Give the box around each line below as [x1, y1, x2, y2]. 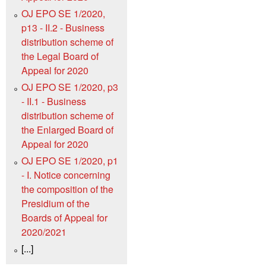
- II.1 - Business [21, 94, 86, 109]
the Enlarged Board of [21, 123, 113, 137]
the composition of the [21, 182, 113, 197]
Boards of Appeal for [21, 211, 107, 225]
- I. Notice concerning [21, 168, 110, 182]
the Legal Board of [21, 49, 99, 64]
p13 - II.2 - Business [21, 21, 104, 35]
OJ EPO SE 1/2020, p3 [21, 80, 118, 94]
